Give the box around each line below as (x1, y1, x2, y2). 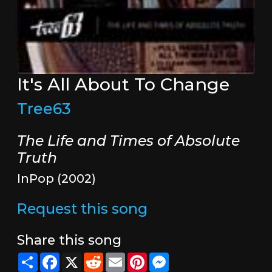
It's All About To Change (16, 73, 229, 95)
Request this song (16, 200, 148, 218)
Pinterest (146, 251, 192, 263)
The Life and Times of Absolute (16, 132, 240, 150)
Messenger (168, 251, 222, 263)
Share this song (16, 232, 121, 248)
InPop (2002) (16, 171, 96, 186)
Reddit (103, 251, 136, 263)
